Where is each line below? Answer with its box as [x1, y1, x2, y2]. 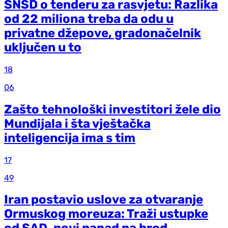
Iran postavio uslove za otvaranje [4, 192, 203, 207]
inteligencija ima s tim [4, 130, 135, 145]
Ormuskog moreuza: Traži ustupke [4, 207, 208, 221]
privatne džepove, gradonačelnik [4, 25, 201, 40]
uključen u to [4, 40, 81, 54]
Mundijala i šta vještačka [4, 116, 151, 131]
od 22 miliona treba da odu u [4, 11, 174, 26]
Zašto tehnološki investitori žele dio [4, 102, 221, 117]
